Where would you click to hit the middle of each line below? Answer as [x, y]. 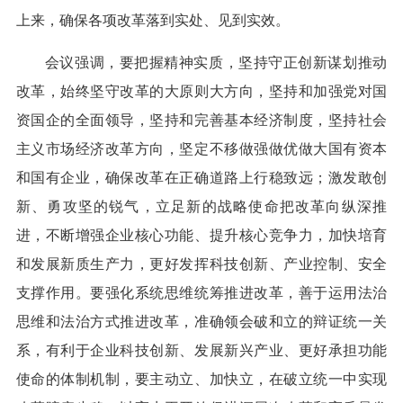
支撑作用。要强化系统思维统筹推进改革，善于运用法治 [201, 293]
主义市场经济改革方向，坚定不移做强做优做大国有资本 [201, 149]
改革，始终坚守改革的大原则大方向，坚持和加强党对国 [201, 92]
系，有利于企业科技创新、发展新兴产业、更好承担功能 [201, 351]
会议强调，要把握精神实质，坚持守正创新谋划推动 [216, 63]
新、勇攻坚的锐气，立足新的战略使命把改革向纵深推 [201, 207]
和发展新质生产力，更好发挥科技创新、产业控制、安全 [201, 264]
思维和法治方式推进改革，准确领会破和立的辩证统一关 [201, 322]
